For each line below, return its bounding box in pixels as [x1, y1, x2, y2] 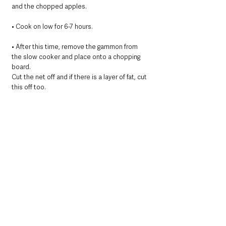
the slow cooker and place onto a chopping [12, 52, 142, 62]
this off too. [12, 83, 46, 92]
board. [12, 63, 31, 72]
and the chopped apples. [12, 2, 87, 11]
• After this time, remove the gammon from [12, 42, 139, 51]
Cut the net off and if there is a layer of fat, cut [12, 73, 148, 82]
